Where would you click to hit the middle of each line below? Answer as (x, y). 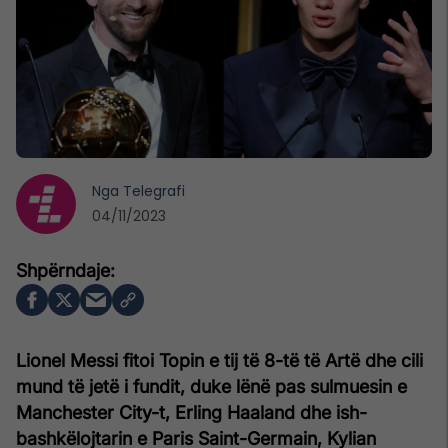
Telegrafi (154, 190)
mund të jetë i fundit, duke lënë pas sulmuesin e (211, 386)
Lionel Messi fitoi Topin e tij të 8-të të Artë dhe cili (219, 360)
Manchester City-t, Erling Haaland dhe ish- (191, 412)
